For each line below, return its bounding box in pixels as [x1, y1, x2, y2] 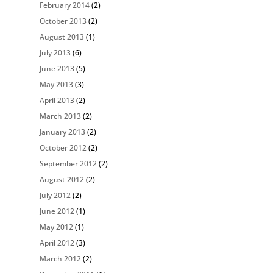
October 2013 [39, 16, 87, 26]
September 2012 [39, 158, 97, 169]
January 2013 [39, 127, 85, 137]
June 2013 [39, 63, 74, 74]
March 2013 [39, 111, 81, 121]
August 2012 [39, 174, 84, 185]
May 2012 [39, 222, 73, 232]
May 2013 [39, 79, 73, 90]
